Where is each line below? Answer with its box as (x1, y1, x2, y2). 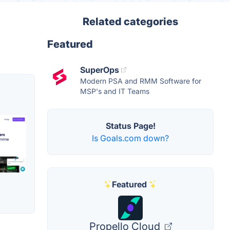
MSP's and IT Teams (80, 87, 149, 95)
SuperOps (80, 65, 119, 75)
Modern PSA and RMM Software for (80, 76, 201, 85)
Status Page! (105, 121, 156, 131)
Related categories (83, 15, 178, 28)
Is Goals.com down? (92, 133, 169, 143)
